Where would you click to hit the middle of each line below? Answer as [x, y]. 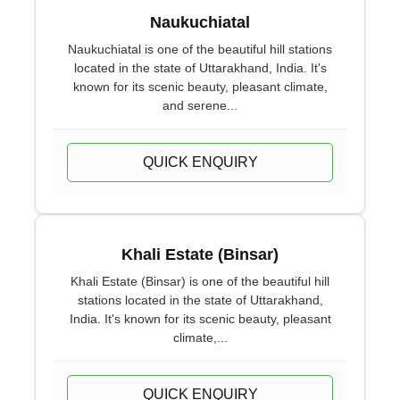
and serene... [200, 105]
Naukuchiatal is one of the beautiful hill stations [200, 49]
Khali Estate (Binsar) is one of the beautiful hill [200, 281]
